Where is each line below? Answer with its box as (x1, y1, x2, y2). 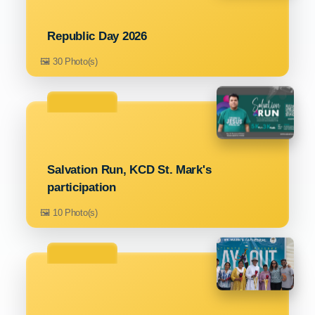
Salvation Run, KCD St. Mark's (47, 163, 212, 177)
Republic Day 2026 (47, 30, 147, 44)
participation (47, 181, 116, 195)
